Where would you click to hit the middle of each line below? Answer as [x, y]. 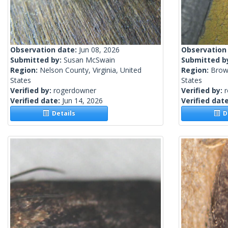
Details [62, 113]
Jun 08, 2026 [99, 50]
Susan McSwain [89, 60]
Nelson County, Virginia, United [91, 70]
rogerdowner [75, 91]
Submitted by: [37, 60]
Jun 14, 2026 [82, 101]
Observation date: [45, 50]
